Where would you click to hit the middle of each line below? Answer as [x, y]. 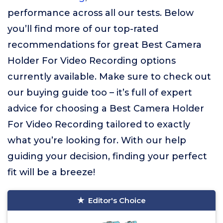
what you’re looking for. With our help [97, 140]
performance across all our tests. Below [101, 13]
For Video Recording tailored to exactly [99, 124]
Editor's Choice [117, 200]
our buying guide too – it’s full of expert [100, 93]
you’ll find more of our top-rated [83, 29]
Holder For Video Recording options [92, 61]
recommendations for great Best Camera [105, 45]
